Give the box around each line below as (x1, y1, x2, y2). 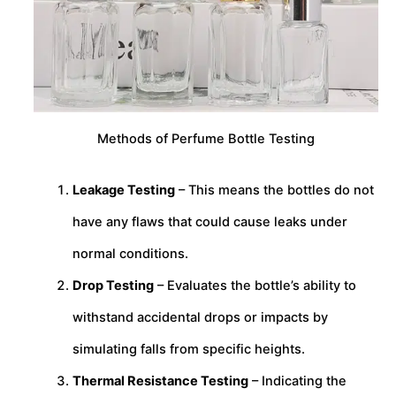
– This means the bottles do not (174, 182, 374, 199)
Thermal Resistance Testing (72, 373, 248, 390)
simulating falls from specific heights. (72, 341, 305, 358)
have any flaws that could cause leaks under (72, 214, 347, 231)
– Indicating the (247, 373, 346, 390)
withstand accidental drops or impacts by (72, 309, 328, 326)
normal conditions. (72, 246, 188, 263)
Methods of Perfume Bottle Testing (97, 131, 315, 148)
